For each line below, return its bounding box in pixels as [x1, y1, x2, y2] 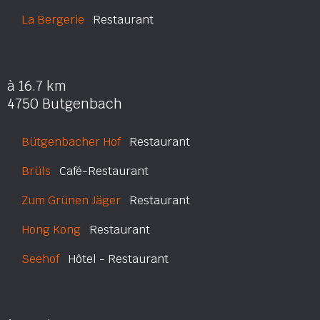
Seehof [21, 251, 59, 266]
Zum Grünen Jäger [21, 193, 121, 208]
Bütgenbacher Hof [21, 134, 121, 149]
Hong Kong [21, 222, 81, 237]
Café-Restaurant [51, 164, 149, 179]
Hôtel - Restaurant [59, 251, 169, 266]
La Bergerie [21, 12, 84, 27]
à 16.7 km [7, 77, 66, 95]
